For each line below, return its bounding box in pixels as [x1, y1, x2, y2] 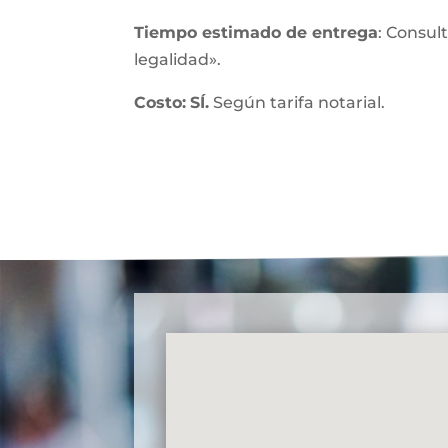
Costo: [134, 93, 187, 112]
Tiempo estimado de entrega [134, 23, 379, 42]
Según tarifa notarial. [209, 93, 386, 112]
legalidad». [134, 50, 222, 69]
